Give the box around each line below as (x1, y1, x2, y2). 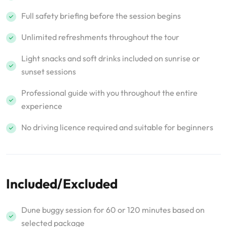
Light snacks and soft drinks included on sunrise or (21, 53, 200, 63)
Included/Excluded (6, 175, 118, 192)
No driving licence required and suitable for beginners (21, 122, 213, 132)
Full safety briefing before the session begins (21, 11, 181, 21)
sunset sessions (21, 66, 76, 77)
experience (21, 101, 62, 111)
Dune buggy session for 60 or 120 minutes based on (21, 205, 205, 215)
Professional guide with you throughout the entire (21, 88, 198, 98)
